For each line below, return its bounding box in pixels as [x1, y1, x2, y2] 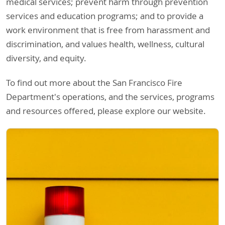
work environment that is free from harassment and [6, 24, 210, 36]
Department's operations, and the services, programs [6, 91, 215, 102]
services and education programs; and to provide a [6, 10, 204, 22]
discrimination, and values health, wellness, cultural [6, 38, 205, 50]
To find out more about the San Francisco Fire [6, 77, 183, 88]
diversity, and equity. [6, 52, 89, 64]
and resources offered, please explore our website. [6, 105, 208, 117]
